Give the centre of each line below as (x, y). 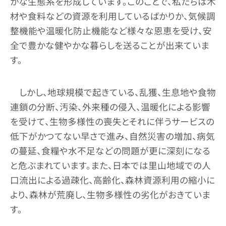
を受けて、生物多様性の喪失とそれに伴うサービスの (112, 122)
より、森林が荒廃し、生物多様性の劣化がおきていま (110, 195)
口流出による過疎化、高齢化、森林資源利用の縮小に (112, 180)
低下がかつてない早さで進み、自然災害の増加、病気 (112, 136)
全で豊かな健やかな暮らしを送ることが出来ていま (110, 45)
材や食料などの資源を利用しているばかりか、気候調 (113, 16)
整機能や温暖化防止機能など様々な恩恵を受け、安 (111, 31)
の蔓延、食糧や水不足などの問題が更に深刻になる (110, 151)
